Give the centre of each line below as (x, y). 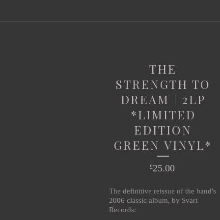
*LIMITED (163, 114)
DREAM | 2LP (163, 99)
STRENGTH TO (163, 84)
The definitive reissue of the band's (163, 191)
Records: (123, 209)
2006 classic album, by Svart (153, 200)
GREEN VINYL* (163, 145)
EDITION (163, 129)
